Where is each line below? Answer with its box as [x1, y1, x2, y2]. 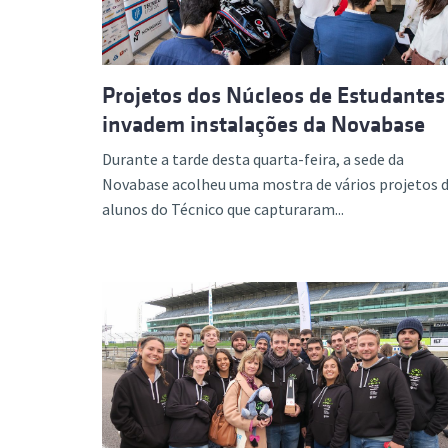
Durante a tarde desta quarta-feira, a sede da [102, 149, 404, 169]
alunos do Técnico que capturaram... [102, 199, 344, 219]
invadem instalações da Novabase [102, 112, 425, 137]
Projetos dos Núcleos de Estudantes [102, 83, 445, 108]
